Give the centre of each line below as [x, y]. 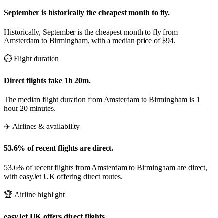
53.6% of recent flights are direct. [59, 148]
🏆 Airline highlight [34, 194]
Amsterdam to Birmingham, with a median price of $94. [90, 40]
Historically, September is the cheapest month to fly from [91, 32]
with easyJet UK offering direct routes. [63, 176]
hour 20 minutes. [30, 109]
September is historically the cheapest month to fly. [87, 13]
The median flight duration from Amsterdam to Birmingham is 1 [102, 100]
